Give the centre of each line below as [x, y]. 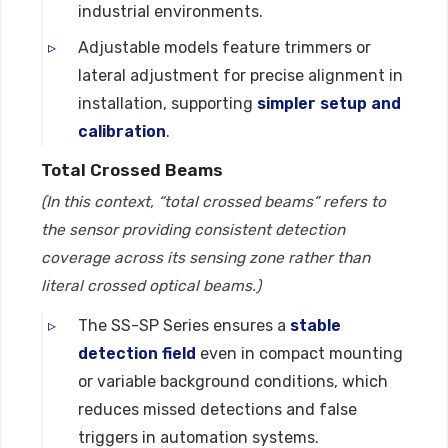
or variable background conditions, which [233, 381]
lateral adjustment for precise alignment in [240, 75]
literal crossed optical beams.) [151, 286]
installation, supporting [167, 103]
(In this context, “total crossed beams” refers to [213, 202]
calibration [122, 131]
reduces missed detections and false [217, 409]
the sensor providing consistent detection [193, 230]
